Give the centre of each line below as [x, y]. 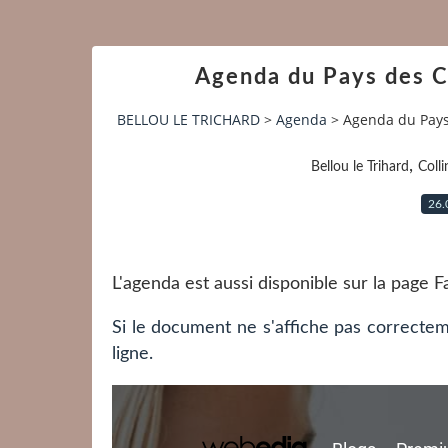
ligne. [132, 353]
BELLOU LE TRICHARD [188, 120]
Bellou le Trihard [359, 166]
